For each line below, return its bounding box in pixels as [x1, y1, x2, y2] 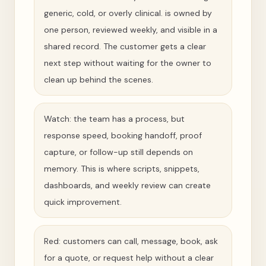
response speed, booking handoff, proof [44, 130, 202, 141]
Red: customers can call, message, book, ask [44, 236, 218, 246]
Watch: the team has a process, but [44, 113, 185, 124]
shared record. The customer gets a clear [44, 41, 206, 52]
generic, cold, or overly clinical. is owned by [44, 8, 212, 18]
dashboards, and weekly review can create [44, 180, 211, 191]
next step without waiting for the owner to [44, 58, 211, 68]
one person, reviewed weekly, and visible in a [44, 24, 217, 35]
